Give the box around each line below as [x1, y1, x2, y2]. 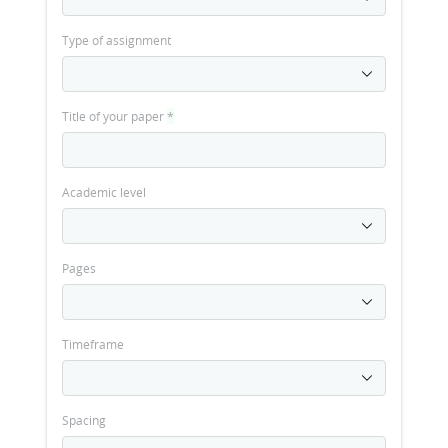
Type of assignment [62, 32, 171, 48]
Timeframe [62, 336, 124, 352]
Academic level [62, 184, 146, 200]
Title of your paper [62, 108, 167, 124]
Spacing [62, 412, 106, 428]
